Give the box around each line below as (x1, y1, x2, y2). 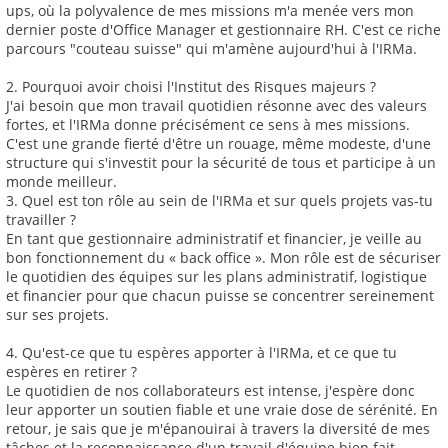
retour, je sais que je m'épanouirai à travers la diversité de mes (6, 419, 430, 439)
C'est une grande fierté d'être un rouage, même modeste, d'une (6, 134, 431, 154)
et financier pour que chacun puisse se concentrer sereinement (6, 286, 434, 306)
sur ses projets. (6, 305, 109, 325)
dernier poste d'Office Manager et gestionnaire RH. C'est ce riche (6, 20, 441, 40)
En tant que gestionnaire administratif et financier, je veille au (6, 229, 422, 249)
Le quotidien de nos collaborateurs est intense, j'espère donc (6, 381, 415, 401)
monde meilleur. (6, 172, 117, 192)
